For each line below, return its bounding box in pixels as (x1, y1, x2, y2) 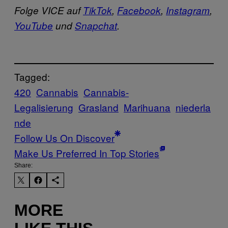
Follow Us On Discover (14, 130, 115, 145)
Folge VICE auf (14, 4, 83, 17)
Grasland (78, 100, 119, 114)
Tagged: (14, 69, 50, 83)
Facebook (117, 4, 161, 17)
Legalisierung (14, 100, 73, 114)
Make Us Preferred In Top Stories (14, 146, 159, 160)
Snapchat (75, 19, 117, 33)
